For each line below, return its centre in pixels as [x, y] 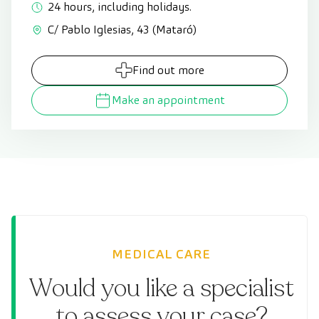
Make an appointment [168, 100]
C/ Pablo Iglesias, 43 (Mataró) [122, 29]
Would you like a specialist [161, 288]
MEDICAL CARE [161, 253]
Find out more [168, 70]
